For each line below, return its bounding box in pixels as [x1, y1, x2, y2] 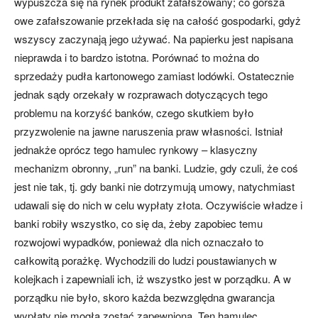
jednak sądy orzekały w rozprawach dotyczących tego [14, 87, 268, 102]
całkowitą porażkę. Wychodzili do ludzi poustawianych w [14, 253, 277, 268]
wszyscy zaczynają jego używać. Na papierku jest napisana [14, 31, 293, 47]
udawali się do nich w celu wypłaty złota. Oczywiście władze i [14, 197, 302, 213]
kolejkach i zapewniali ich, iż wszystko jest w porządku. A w [14, 271, 291, 287]
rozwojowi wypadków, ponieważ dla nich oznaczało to [14, 234, 263, 250]
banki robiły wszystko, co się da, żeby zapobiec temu [14, 216, 263, 231]
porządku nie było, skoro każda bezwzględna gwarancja [14, 290, 275, 305]
